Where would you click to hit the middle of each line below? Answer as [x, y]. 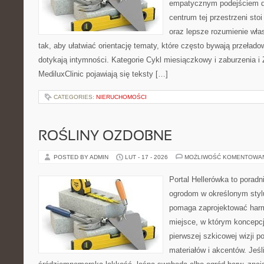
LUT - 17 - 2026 [146, 157]
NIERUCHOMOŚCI [121, 97]
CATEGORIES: [75, 97]
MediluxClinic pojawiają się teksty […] [103, 74]
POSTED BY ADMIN [82, 157]
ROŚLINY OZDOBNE [105, 137]
